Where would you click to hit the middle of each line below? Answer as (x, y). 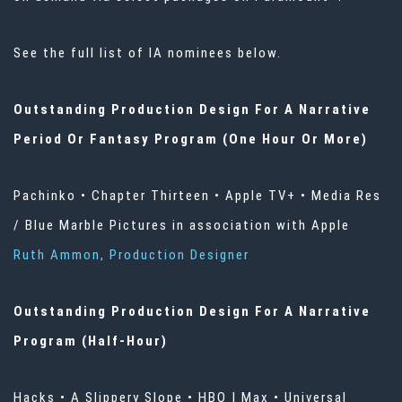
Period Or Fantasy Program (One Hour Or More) (191, 140)
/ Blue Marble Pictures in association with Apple (182, 226)
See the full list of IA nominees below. (148, 53)
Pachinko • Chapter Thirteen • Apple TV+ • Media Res (197, 196)
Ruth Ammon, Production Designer (131, 255)
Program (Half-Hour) (91, 341)
